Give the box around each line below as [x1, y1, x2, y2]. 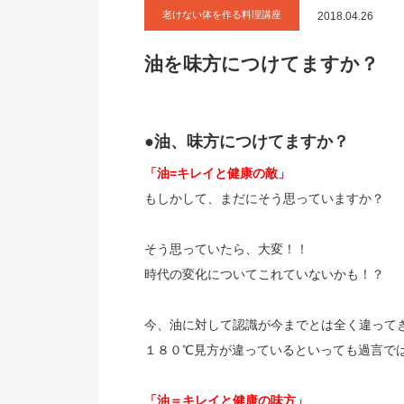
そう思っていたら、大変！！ [143, 242, 308, 256]
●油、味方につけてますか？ [143, 133, 349, 151]
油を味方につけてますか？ [143, 53, 379, 74]
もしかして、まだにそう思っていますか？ [143, 191, 384, 206]
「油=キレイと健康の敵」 [143, 166, 290, 180]
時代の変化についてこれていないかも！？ [143, 267, 384, 281]
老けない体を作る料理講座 [161, 9, 281, 20]
